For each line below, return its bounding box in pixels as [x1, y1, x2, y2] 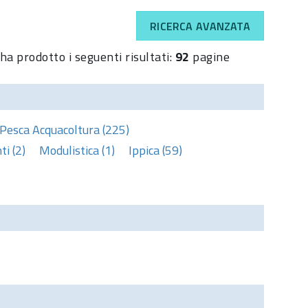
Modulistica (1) [39, 140, 115, 159]
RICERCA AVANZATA [150, 17, 250, 34]
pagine [189, 47, 230, 66]
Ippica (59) [129, 140, 182, 159]
